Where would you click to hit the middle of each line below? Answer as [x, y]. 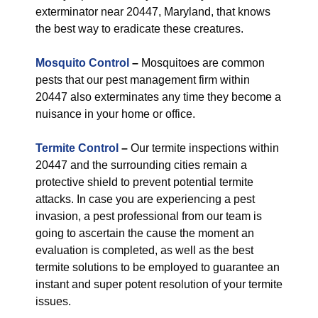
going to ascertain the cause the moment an [145, 233]
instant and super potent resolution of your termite [159, 284]
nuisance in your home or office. [115, 114]
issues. [53, 301]
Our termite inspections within [203, 148]
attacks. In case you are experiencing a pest [145, 199]
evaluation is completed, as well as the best [144, 250]
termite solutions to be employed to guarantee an [158, 267]
